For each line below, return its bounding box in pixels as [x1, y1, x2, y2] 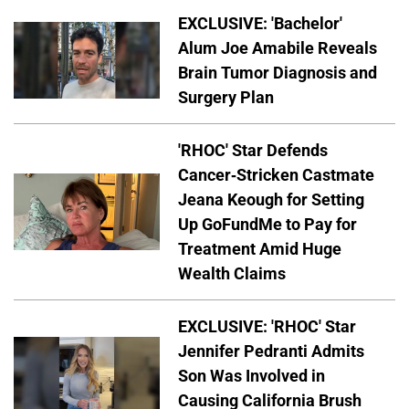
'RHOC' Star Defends [178, 140, 328, 160]
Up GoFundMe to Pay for [178, 214, 357, 234]
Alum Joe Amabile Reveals [178, 37, 377, 58]
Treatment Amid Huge [178, 238, 341, 258]
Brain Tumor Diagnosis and [178, 62, 377, 82]
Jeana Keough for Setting [178, 189, 364, 209]
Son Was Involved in [178, 365, 325, 385]
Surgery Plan [178, 87, 274, 107]
